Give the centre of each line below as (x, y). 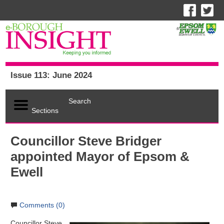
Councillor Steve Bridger (86, 141)
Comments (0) (42, 205)
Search (80, 101)
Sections (45, 111)
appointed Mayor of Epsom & (100, 157)
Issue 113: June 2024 (51, 75)
